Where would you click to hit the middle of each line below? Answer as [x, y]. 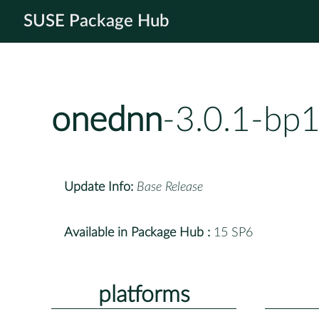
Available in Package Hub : [137, 232]
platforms [144, 294]
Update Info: [99, 187]
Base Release [170, 187]
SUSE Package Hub [96, 21]
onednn [107, 121]
